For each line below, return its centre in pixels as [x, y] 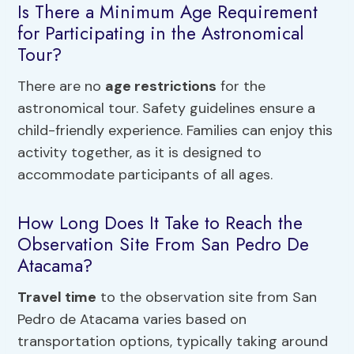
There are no [62, 86]
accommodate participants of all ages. [145, 174]
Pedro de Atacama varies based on [132, 319]
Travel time [57, 297]
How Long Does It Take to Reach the [160, 223]
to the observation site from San [207, 297]
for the [241, 86]
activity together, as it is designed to [140, 152]
